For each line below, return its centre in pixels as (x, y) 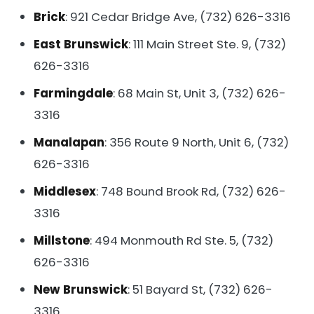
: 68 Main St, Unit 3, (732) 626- (199, 93)
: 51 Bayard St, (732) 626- (200, 289)
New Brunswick (81, 289)
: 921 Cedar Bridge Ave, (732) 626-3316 (178, 16)
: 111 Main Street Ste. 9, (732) (207, 44)
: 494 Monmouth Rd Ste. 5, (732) (182, 240)
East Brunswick (81, 44)
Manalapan (69, 142)
